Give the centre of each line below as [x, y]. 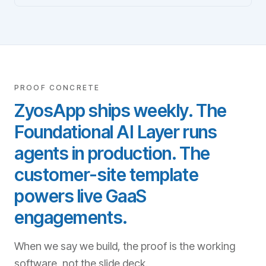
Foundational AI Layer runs [116, 132]
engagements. [71, 217]
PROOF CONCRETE [57, 88]
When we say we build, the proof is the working [125, 246]
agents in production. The [112, 153]
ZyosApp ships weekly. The [121, 110]
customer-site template [107, 175]
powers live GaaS [80, 196]
